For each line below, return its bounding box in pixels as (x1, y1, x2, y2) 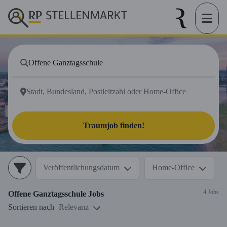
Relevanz (59, 203, 89, 211)
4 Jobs (203, 188, 219, 196)
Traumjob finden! (83, 121, 144, 130)
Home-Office (152, 163, 195, 172)
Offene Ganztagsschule (8, 190, 86, 198)
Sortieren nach (8, 203, 54, 211)
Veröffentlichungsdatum (43, 163, 120, 172)
